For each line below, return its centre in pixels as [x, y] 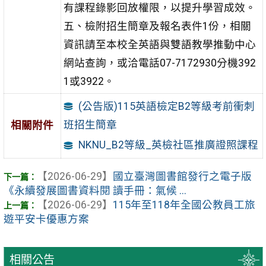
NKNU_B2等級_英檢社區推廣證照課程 [168, 145]
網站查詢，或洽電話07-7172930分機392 [159, 63]
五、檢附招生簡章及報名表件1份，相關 [157, 26]
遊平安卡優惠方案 [46, 219]
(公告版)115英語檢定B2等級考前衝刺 [166, 106]
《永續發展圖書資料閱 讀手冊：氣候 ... [95, 190]
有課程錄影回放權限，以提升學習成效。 [159, 8]
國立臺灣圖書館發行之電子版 [182, 176]
